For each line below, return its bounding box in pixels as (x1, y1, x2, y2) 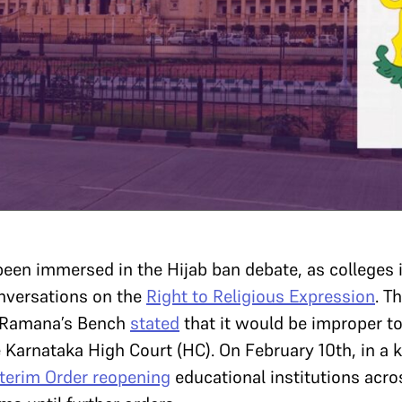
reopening (92, 365, 170, 389)
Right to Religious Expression (146, 284, 375, 309)
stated (130, 311, 179, 336)
